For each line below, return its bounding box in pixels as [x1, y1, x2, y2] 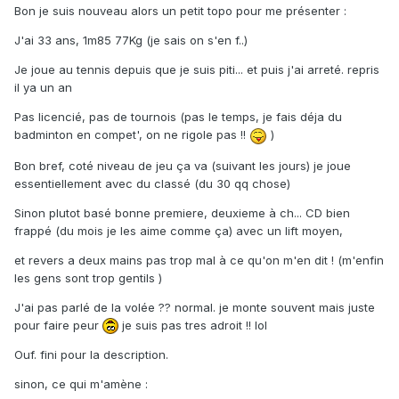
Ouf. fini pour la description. [14, 347, 168, 362]
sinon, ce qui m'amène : [14, 377, 148, 392]
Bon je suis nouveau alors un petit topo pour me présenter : [14, 4, 346, 19]
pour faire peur [14, 317, 102, 332]
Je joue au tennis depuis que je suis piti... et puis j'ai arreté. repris [14, 62, 379, 77]
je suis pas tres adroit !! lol [118, 317, 267, 332]
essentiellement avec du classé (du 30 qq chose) [14, 175, 290, 191]
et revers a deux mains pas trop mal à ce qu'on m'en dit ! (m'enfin [14, 252, 384, 267]
